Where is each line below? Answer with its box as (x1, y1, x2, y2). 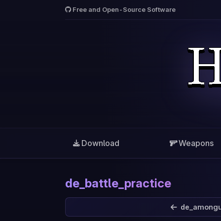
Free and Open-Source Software (73, 6, 176, 13)
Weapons (178, 138, 214, 148)
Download (81, 138, 119, 148)
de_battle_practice (65, 176, 171, 190)
